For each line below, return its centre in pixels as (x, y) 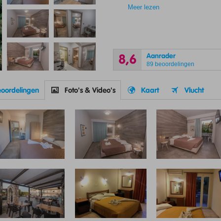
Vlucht (194, 90)
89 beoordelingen (170, 64)
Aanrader (161, 56)
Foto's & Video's (90, 90)
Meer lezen (143, 7)
